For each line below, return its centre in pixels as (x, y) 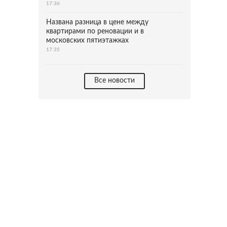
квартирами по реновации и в (95, 31)
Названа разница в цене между (97, 22)
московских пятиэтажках (87, 41)
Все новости (115, 81)
